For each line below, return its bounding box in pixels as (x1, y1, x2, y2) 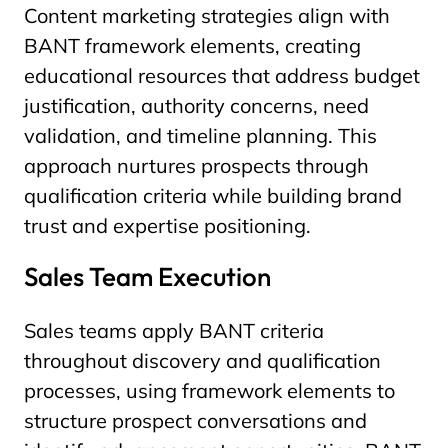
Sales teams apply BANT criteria (24, 318, 324, 343)
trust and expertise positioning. (24, 213, 311, 238)
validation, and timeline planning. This (24, 123, 377, 148)
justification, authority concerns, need (24, 93, 369, 118)
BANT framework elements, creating (24, 33, 361, 58)
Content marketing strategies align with (24, 3, 390, 28)
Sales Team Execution (24, 260, 271, 293)
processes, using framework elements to (24, 378, 395, 403)
